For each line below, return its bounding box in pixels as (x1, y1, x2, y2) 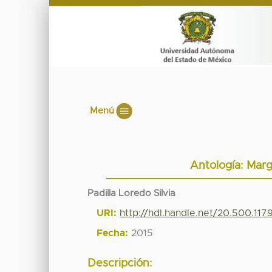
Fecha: (97, 228, 129, 238)
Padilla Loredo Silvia (87, 188, 176, 198)
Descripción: (87, 258, 153, 270)
